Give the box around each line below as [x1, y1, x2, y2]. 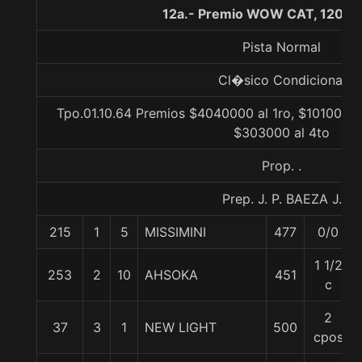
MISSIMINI [145, 224, 206, 240]
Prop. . [262, 158, 301, 174]
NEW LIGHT [145, 319, 217, 335]
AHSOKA [145, 267, 198, 283]
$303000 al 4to [234, 124, 330, 141]
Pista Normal [242, 39, 321, 55]
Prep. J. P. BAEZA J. [221, 191, 342, 207]
